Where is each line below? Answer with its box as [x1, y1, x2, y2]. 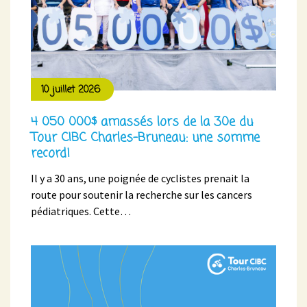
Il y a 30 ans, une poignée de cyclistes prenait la [31, 171, 249, 186]
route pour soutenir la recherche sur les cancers [31, 188, 252, 202]
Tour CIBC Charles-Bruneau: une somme [31, 128, 260, 148]
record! [31, 144, 70, 164]
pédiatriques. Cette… [31, 204, 131, 219]
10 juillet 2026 [41, 83, 100, 98]
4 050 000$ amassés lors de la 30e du [31, 112, 254, 132]
